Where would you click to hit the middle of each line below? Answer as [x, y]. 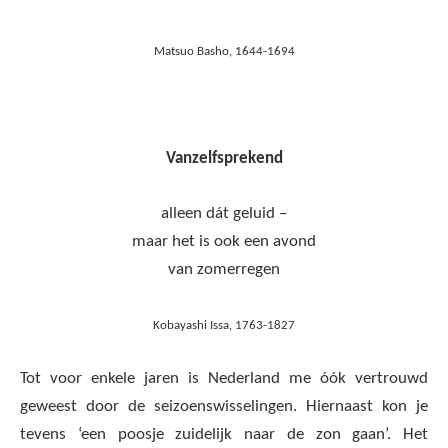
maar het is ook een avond [224, 242]
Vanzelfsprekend [224, 158]
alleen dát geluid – [224, 214]
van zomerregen [224, 270]
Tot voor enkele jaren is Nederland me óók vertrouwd [224, 379]
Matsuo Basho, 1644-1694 [224, 51]
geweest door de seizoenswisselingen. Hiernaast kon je [224, 407]
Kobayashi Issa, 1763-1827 [224, 326]
